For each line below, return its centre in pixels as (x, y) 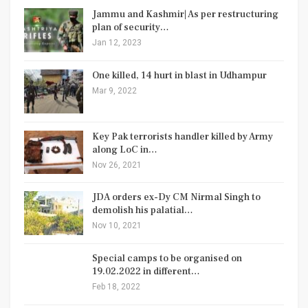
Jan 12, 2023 (117, 43)
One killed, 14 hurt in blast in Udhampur (179, 76)
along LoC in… (125, 150)
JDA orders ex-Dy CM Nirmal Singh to (176, 198)
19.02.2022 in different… (146, 271)
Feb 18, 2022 (116, 286)
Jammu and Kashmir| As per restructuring (185, 15)
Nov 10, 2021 (117, 226)
